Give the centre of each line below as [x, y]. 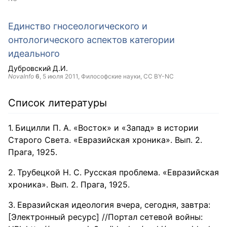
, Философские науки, [111, 76]
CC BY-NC [159, 76]
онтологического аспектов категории [91, 40]
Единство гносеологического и [78, 26]
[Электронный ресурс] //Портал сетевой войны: [105, 217]
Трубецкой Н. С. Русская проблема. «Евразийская [118, 172]
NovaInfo [21, 76]
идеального [34, 53]
